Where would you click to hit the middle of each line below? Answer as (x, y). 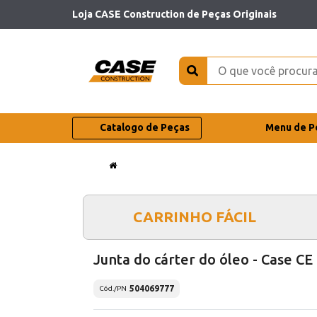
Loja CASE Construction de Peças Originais (174, 14)
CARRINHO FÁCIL (194, 217)
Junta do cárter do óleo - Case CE (203, 259)
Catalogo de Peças (144, 128)
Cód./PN (113, 289)
